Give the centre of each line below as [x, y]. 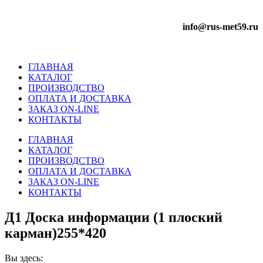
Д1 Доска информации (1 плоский [114, 217]
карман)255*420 [55, 233]
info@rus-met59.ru [220, 27]
